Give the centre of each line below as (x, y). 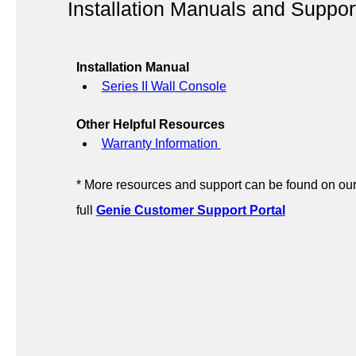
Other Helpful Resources (150, 124)
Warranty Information (161, 143)
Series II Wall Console (164, 86)
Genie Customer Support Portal (190, 210)
